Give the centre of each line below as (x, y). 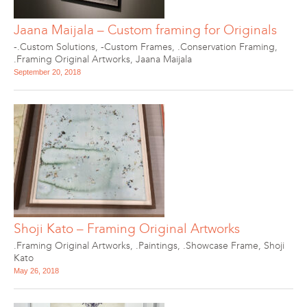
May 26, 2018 (36, 271)
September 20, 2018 (47, 72)
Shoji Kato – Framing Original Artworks (127, 229)
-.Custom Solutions (54, 47)
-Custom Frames (136, 47)
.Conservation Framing (226, 47)
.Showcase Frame (221, 246)
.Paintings (157, 246)
